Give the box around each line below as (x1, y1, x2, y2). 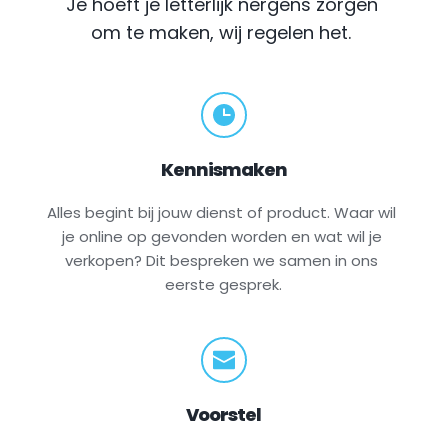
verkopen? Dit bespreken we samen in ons (65, 249, 379, 271)
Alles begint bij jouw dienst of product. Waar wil (47, 201, 397, 223)
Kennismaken (160, 156, 287, 182)
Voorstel (186, 401, 262, 427)
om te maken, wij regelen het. (91, 19, 352, 45)
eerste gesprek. (165, 273, 283, 295)
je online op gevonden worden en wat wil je (61, 225, 382, 247)
